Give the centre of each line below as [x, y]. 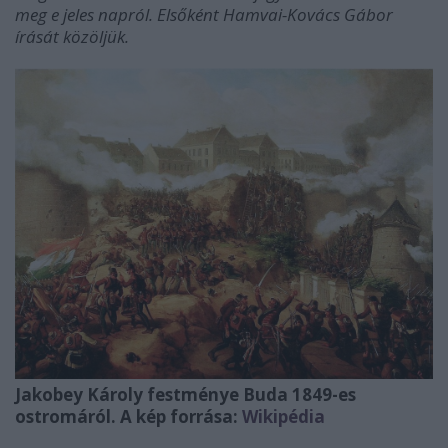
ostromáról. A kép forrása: [128, 416]
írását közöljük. [72, 36]
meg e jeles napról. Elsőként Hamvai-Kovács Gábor [204, 14]
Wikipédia [283, 416]
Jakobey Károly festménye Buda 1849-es [185, 394]
